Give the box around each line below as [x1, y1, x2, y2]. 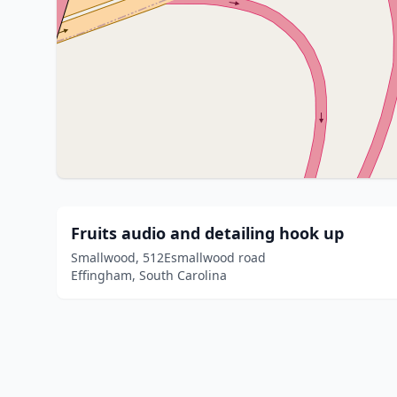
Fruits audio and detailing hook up [71, 222, 344, 244]
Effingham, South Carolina [71, 267, 227, 284]
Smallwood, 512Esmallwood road [71, 249, 266, 266]
